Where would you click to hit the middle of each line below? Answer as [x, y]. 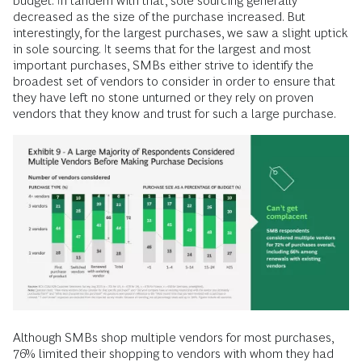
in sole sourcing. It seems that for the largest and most [162, 48]
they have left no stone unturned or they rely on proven [163, 97]
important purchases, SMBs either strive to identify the [163, 65]
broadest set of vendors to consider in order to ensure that [174, 81]
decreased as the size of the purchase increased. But [159, 16]
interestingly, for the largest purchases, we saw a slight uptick [180, 32]
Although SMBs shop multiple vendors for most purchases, [173, 338]
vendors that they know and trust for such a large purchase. [175, 113]
